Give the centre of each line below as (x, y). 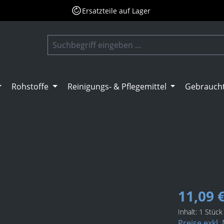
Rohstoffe (30, 87)
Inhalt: (188, 212)
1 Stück (211, 212)
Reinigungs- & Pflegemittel (117, 87)
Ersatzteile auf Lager (116, 10)
